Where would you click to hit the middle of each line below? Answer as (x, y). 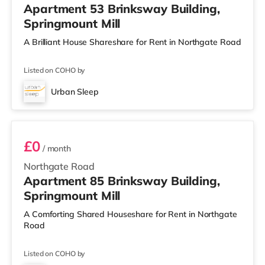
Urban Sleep (75, 92)
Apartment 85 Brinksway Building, (122, 181)
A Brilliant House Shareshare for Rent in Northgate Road (132, 42)
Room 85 (44, 104)
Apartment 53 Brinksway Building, (122, 9)
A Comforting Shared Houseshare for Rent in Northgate (130, 214)
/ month (56, 148)
